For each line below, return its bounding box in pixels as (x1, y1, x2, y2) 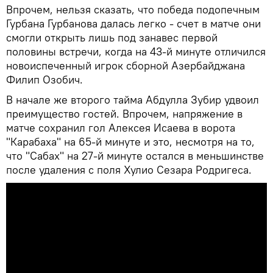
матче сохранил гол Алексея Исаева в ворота (6, 120, 235, 135)
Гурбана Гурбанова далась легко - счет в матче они (6, 16, 261, 30)
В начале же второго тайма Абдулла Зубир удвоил (6, 92, 259, 107)
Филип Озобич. (6, 72, 83, 87)
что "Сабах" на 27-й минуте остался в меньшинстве (6, 148, 264, 163)
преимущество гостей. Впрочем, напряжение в (6, 106, 243, 121)
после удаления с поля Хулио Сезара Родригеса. (6, 162, 252, 177)
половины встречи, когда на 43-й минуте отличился (6, 44, 266, 58)
